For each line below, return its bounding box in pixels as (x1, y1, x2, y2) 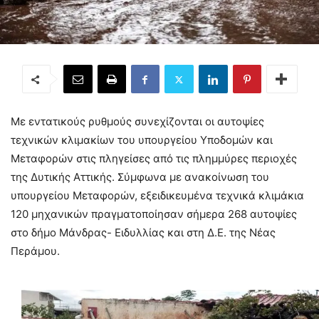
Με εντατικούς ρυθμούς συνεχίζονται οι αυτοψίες (11, 115, 264, 129)
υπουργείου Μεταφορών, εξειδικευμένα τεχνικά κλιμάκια (11, 189, 304, 203)
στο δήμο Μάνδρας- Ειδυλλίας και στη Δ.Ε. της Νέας (11, 226, 276, 240)
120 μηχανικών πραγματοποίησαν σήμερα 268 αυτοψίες (11, 207, 297, 221)
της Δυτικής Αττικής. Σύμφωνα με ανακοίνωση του (11, 170, 269, 184)
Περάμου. (11, 244, 63, 258)
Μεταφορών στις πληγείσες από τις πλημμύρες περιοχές (11, 152, 297, 166)
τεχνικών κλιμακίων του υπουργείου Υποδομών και (11, 133, 273, 147)
